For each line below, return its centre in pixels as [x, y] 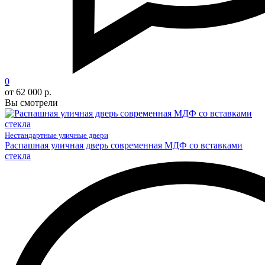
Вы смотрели [31, 102]
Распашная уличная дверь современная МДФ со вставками [124, 145]
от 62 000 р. [28, 92]
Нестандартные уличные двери [56, 135]
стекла [18, 156]
